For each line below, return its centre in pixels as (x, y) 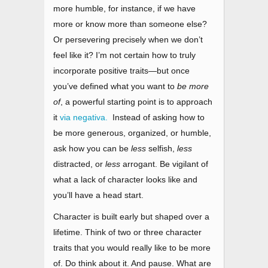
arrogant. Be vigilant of (164, 164)
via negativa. (84, 118)
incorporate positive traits (101, 71)
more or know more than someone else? (130, 24)
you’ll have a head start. (98, 195)
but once (173, 71)
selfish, (162, 149)
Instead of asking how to (156, 118)
